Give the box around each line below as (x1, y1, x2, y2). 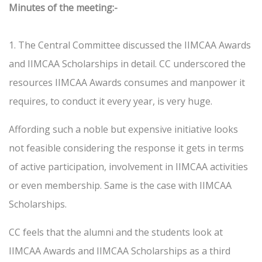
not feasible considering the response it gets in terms (9, 142, 244, 155)
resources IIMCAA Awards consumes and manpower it (9, 76, 245, 89)
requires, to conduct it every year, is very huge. (9, 95, 215, 108)
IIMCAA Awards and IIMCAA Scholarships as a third (9, 244, 230, 258)
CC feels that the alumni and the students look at (9, 226, 223, 239)
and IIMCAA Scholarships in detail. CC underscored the (9, 57, 246, 71)
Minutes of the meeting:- (9, 1, 118, 15)
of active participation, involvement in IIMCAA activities (9, 160, 248, 174)
